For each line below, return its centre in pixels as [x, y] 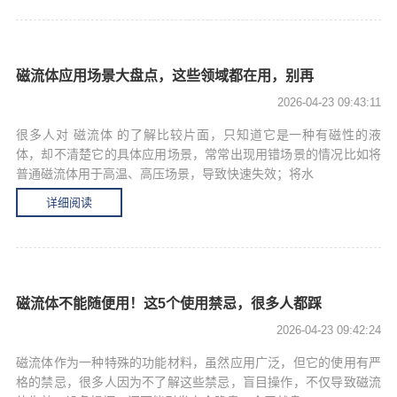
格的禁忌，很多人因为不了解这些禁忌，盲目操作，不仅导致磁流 [198, 382]
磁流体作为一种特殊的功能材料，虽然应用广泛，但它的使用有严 [198, 362]
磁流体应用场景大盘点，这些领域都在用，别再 [165, 76]
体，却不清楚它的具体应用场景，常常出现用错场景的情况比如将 [198, 154]
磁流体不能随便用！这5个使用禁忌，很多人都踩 [169, 304]
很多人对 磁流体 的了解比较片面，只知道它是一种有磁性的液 [198, 135]
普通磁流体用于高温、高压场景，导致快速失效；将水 [165, 174]
